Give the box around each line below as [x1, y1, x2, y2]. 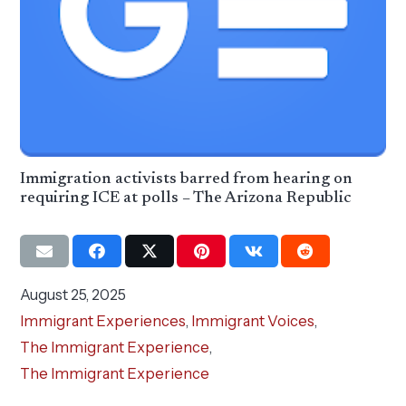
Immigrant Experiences [20, 312, 187, 331]
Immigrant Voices [191, 312, 315, 331]
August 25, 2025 [20, 285, 127, 304]
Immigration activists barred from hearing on [20, 171, 353, 188]
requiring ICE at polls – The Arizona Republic [20, 190, 353, 208]
